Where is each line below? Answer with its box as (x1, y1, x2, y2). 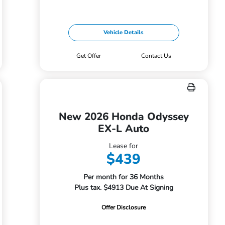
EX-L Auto (98, 122, 150, 136)
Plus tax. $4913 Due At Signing (74, 183, 173, 192)
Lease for (109, 141, 139, 151)
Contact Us (141, 52, 172, 60)
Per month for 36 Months (83, 172, 164, 182)
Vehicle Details (103, 29, 144, 36)
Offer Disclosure (101, 203, 146, 211)
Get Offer (76, 52, 101, 60)
